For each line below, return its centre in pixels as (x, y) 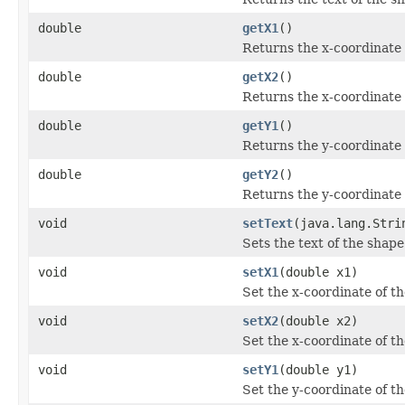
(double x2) (318, 320)
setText (268, 223)
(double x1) (318, 272)
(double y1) (318, 369)
